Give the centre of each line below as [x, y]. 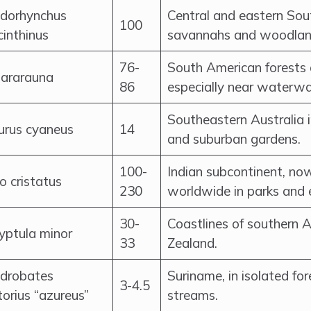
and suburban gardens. [234, 139]
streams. [193, 295]
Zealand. [192, 243]
